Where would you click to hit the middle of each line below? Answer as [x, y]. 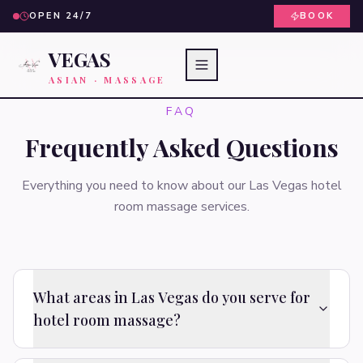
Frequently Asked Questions [181, 147]
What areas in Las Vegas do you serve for [172, 297]
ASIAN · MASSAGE [107, 79]
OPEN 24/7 [61, 16]
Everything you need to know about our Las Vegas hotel [181, 186]
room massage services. [181, 207]
